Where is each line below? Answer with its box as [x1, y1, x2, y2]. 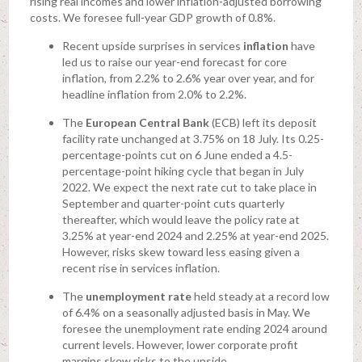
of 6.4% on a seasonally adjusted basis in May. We [61, 305, 310, 320]
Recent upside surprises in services [61, 39, 243, 53]
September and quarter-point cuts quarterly [61, 196, 284, 211]
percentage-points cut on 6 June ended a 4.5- [61, 148, 293, 162]
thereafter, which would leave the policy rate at [61, 213, 300, 227]
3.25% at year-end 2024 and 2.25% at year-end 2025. [61, 229, 329, 243]
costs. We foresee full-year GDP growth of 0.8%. [29, 11, 276, 25]
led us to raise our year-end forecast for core [61, 55, 287, 69]
